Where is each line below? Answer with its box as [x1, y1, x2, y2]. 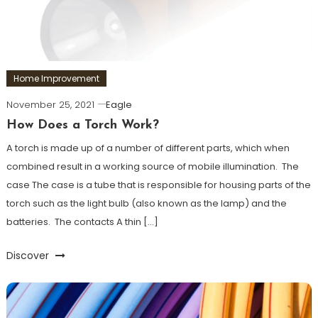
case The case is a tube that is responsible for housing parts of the [6, 178, 311, 192]
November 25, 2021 [6, 98, 94, 112]
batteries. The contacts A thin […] [6, 215, 158, 229]
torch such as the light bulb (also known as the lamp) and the [6, 197, 287, 211]
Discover [6, 248, 52, 263]
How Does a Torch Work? [6, 119, 159, 133]
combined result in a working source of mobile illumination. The [6, 160, 299, 174]
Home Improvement [13, 72, 99, 85]
